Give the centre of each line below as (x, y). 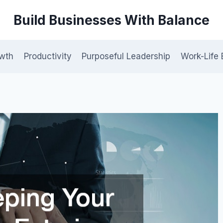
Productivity (48, 56)
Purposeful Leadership (126, 56)
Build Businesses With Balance (111, 20)
